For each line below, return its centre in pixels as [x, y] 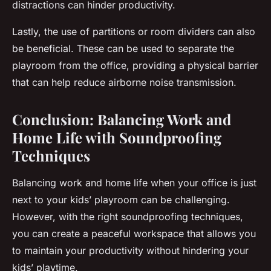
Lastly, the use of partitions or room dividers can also [134, 32]
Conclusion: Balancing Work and [122, 119]
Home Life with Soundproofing [117, 138]
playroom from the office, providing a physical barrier [135, 66]
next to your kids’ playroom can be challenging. [121, 200]
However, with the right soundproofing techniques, [128, 217]
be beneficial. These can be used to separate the [123, 49]
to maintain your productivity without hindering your [130, 251]
